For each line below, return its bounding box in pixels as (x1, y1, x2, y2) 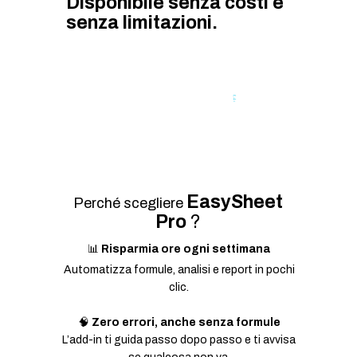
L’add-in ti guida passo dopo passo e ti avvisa (62, 334, 296, 346)
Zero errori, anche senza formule (91, 316, 280, 328)
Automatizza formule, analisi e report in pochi (63, 264, 295, 276)
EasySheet (186, 192, 283, 212)
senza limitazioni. (66, 13, 218, 33)
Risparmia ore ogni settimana (101, 243, 270, 255)
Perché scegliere (73, 195, 183, 211)
